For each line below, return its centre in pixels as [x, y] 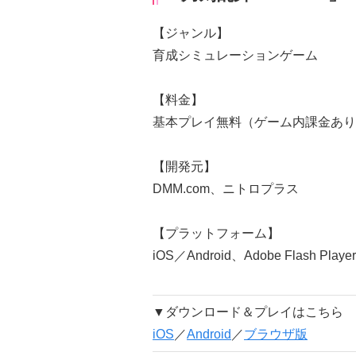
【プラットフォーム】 [216, 233]
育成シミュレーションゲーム [235, 55]
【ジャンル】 [191, 33]
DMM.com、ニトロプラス [226, 189]
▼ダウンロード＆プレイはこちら [248, 312]
